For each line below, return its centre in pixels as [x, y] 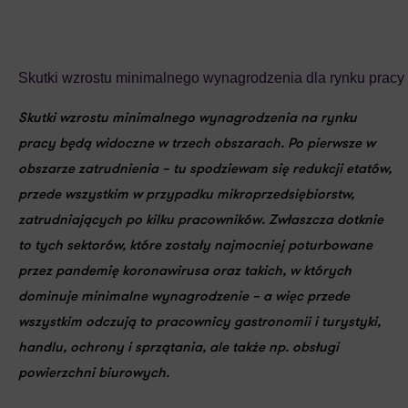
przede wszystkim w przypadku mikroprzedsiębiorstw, [186, 195]
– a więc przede [299, 297]
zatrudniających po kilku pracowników [140, 221]
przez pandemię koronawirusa [113, 272]
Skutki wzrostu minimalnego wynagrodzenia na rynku [188, 119]
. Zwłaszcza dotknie [322, 221]
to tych [42, 246]
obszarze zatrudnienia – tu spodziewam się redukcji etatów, [205, 170]
